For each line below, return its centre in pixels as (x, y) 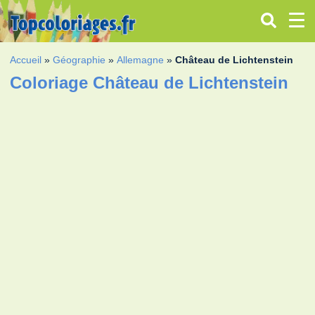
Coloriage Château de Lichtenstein (149, 82)
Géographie (79, 59)
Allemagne (141, 59)
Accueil (26, 59)
